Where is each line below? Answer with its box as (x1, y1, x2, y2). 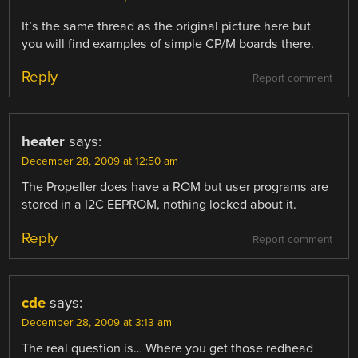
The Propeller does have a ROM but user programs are (22, 179, 329, 196)
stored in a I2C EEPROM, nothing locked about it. (22, 197, 297, 213)
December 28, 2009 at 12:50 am (22, 155, 179, 169)
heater (22, 133, 66, 151)
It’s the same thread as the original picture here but (22, 18, 312, 35)
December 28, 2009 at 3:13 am (22, 316, 173, 329)
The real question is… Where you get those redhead (22, 340, 314, 356)
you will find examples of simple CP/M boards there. (22, 36, 315, 53)
